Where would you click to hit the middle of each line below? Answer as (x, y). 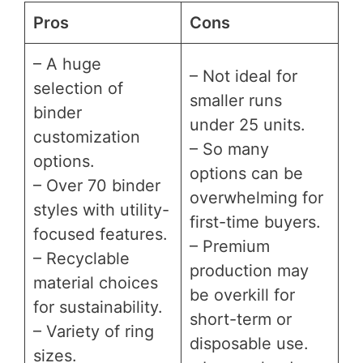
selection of (78, 89)
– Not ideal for (243, 77)
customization (87, 137)
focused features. (100, 235)
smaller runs (236, 101)
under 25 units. (248, 125)
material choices (96, 283)
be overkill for (242, 295)
